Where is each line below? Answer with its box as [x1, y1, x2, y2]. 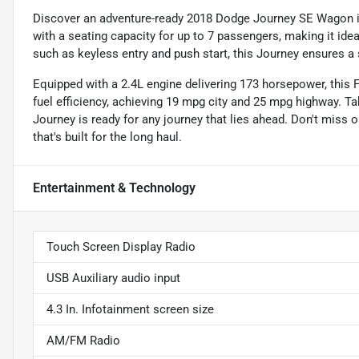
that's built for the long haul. [33, 130, 182, 145]
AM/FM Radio [46, 333, 120, 349]
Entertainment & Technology [33, 180, 196, 196]
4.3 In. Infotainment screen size [46, 302, 214, 317]
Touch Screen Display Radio [46, 240, 196, 255]
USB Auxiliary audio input [46, 271, 180, 286]
